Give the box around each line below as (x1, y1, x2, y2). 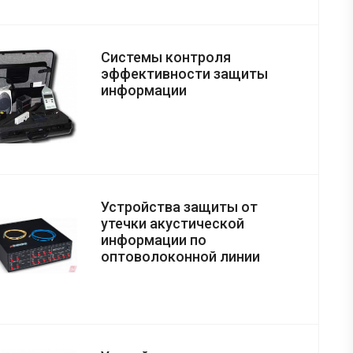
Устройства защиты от (101, 199, 258, 216)
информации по (101, 232, 206, 249)
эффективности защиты (101, 65, 268, 83)
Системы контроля (101, 49, 231, 66)
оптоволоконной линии (101, 248, 260, 266)
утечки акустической (101, 215, 244, 232)
